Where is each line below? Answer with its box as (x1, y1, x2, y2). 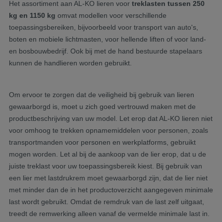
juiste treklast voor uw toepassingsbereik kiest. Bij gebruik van (9, 162, 202, 170)
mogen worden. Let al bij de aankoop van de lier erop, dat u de (9, 150, 206, 158)
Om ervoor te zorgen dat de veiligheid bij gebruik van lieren (9, 90, 194, 99)
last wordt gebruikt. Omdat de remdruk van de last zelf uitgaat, (9, 197, 204, 206)
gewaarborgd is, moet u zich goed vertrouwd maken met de (9, 102, 196, 111)
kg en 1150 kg (9, 11, 55, 19)
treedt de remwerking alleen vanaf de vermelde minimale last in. (9, 209, 210, 218)
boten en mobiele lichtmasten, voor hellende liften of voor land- (9, 35, 206, 43)
